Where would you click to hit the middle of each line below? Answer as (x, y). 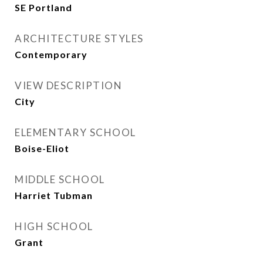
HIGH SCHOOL (54, 226)
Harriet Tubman (54, 195)
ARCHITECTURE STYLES (79, 38)
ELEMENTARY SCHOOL (75, 132)
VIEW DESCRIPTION (68, 85)
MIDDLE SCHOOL (60, 179)
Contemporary (51, 54)
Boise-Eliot (42, 148)
